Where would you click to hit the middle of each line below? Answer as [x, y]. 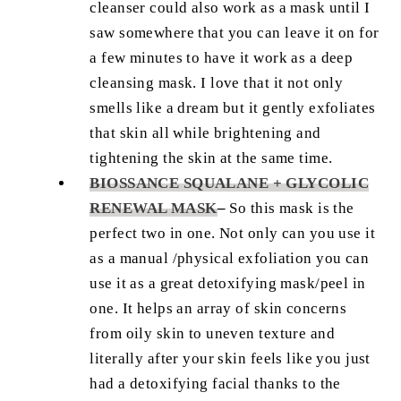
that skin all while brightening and [205, 133]
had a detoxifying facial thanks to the [215, 384]
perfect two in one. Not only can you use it [233, 234]
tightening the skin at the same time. [211, 158]
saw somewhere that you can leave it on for [235, 33]
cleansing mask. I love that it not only [217, 83]
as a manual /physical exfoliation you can [230, 259]
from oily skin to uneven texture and [212, 334]
